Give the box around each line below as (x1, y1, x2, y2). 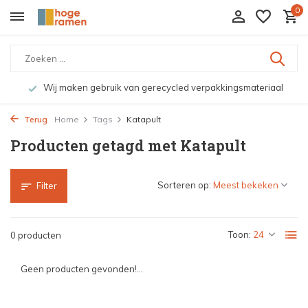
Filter (36, 180, 57, 191)
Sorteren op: (157, 179, 211, 190)
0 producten (10, 230, 61, 241)
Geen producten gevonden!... (21, 263, 143, 274)
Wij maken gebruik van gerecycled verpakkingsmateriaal (41, 82, 283, 93)
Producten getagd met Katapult (10, 135, 246, 155)
